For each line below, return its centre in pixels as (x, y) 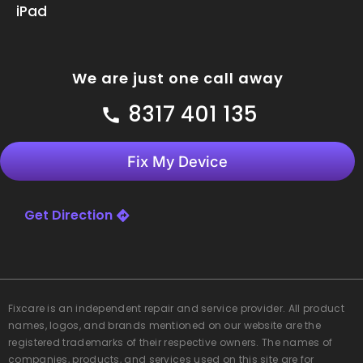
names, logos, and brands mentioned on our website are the (165, 325)
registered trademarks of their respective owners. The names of (171, 342)
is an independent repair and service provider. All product (194, 308)
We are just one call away (177, 78)
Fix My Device (177, 161)
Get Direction (68, 215)
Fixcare (27, 308)
